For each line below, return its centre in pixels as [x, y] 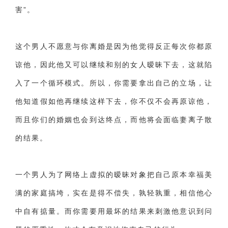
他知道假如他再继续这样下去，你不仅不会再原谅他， [114, 101]
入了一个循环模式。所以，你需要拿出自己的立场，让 [114, 83]
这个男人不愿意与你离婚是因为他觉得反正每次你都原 [114, 46]
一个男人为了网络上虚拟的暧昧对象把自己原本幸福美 [114, 175]
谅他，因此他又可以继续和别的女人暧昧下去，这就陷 [114, 65]
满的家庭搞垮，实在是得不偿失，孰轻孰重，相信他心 [114, 193]
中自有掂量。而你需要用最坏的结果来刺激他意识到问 [114, 211]
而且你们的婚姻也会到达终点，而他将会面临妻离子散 [114, 120]
